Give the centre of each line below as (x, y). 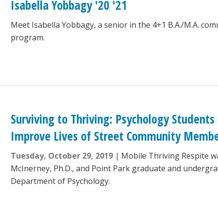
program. (28, 38)
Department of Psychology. (61, 181)
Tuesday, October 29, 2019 (62, 156)
